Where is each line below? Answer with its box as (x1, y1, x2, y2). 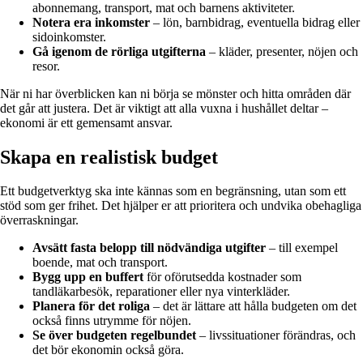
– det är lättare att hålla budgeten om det (150, 299, 357, 314)
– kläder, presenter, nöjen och (206, 44, 358, 58)
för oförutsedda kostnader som (143, 270, 301, 284)
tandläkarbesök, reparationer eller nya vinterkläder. (32, 284, 290, 299)
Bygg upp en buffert (32, 270, 143, 284)
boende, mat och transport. (32, 255, 168, 270)
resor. (32, 58, 60, 73)
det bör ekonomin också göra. (32, 343, 184, 357)
